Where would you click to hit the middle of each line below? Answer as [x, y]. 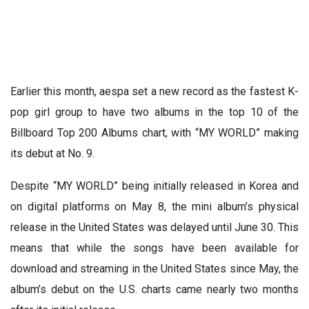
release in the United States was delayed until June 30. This [154, 227]
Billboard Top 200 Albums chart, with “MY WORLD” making [154, 132]
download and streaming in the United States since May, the [154, 268]
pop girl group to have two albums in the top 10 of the [154, 112]
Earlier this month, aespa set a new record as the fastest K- [154, 91]
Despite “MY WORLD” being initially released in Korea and [154, 186]
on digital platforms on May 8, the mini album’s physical [154, 206]
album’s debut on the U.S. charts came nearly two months [154, 289]
